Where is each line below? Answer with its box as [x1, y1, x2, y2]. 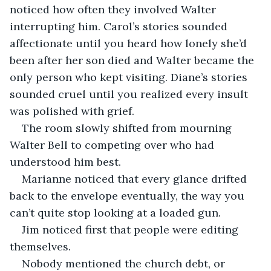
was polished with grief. [10, 103, 134, 118]
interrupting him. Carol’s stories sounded [10, 19, 230, 33]
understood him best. [10, 154, 121, 169]
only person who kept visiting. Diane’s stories [10, 70, 250, 84]
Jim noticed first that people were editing [22, 222, 241, 237]
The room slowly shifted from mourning [22, 120, 235, 135]
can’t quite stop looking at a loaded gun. [10, 205, 221, 220]
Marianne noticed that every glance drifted [22, 171, 250, 186]
